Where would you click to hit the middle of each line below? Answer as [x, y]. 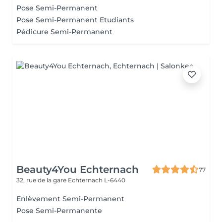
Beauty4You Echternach [78, 169]
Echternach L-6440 [97, 180]
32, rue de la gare [42, 180]
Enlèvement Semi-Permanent [70, 199]
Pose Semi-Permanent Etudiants [75, 20]
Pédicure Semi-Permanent [64, 32]
